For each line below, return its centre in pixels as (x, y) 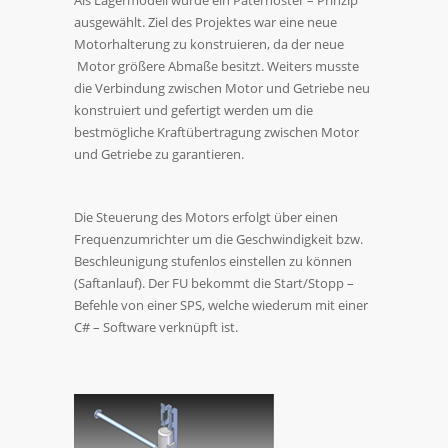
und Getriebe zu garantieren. (159, 154)
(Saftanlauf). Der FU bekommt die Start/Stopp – (214, 283)
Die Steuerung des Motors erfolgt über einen (206, 217)
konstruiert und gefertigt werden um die (193, 110)
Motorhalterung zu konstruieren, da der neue (209, 44)
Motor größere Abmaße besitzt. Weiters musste (216, 66)
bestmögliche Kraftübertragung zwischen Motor (216, 132)
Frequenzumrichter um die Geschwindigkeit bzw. (218, 239)
